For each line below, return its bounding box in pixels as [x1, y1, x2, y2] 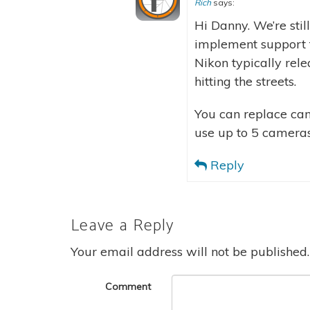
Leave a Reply [71, 212, 174, 240]
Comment [105, 280, 152, 293]
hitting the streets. [194, 73, 296, 89]
